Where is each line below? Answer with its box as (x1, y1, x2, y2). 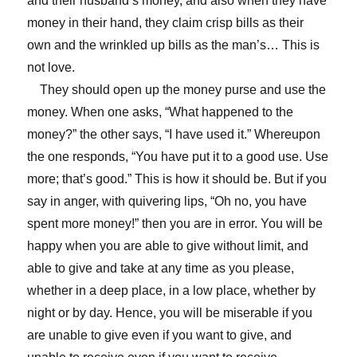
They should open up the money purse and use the (27, 82, 327, 96)
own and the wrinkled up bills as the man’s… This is (27, 37, 320, 52)
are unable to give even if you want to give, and (27, 328, 292, 342)
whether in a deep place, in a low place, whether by (27, 283, 316, 297)
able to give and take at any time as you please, (27, 261, 295, 275)
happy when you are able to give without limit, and (27, 238, 309, 253)
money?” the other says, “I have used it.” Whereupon (27, 127, 321, 141)
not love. (27, 60, 76, 74)
